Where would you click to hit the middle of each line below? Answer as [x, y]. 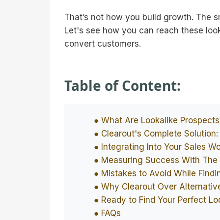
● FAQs [107, 213]
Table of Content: [123, 85]
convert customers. [103, 44]
